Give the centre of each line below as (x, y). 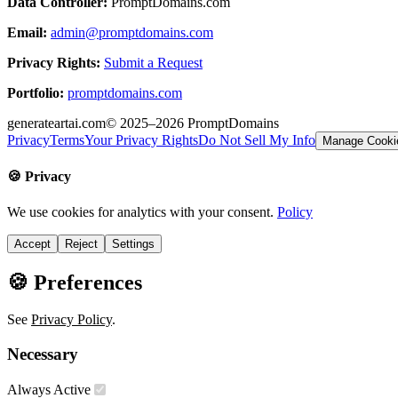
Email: (27, 33)
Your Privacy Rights (141, 140)
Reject (81, 243)
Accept (32, 243)
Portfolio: (36, 93)
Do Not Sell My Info (257, 140)
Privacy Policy (72, 320)
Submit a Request (153, 63)
